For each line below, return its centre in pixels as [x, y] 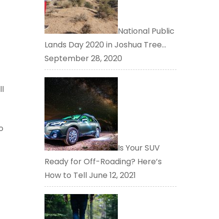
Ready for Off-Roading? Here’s [103, 161]
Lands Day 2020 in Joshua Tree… [105, 44]
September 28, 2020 [83, 58]
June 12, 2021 [111, 175]
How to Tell [66, 175]
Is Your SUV [139, 148]
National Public [146, 31]
